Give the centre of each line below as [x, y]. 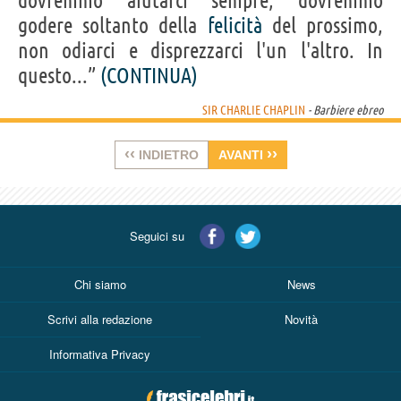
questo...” [59, 75]
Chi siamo [100, 284]
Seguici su [157, 235]
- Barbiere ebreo [344, 110]
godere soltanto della [113, 25]
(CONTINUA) [149, 75]
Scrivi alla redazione [100, 319]
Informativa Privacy [100, 354]
